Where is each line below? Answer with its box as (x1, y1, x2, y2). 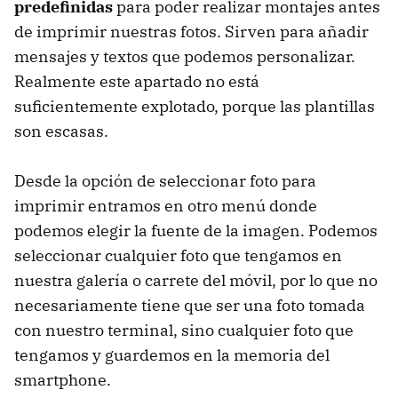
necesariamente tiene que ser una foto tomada (14, 295, 365, 316)
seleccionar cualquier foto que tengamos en (14, 245, 342, 267)
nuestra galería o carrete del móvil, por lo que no (14, 270, 378, 291)
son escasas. (14, 121, 108, 142)
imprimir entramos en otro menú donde (14, 195, 317, 217)
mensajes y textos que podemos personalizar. (14, 46, 355, 68)
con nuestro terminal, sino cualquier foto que (14, 320, 354, 341)
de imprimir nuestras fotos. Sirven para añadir (14, 21, 369, 43)
